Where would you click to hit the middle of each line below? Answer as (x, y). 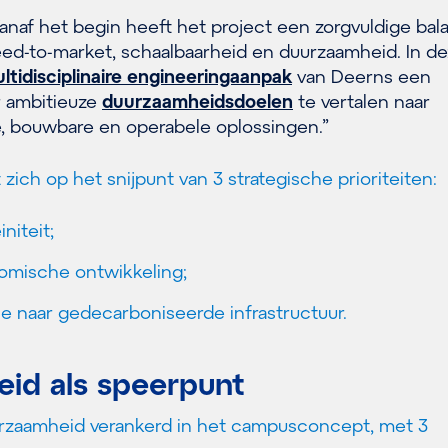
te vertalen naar (361, 101)
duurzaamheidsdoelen (197, 101)
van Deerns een (361, 76)
